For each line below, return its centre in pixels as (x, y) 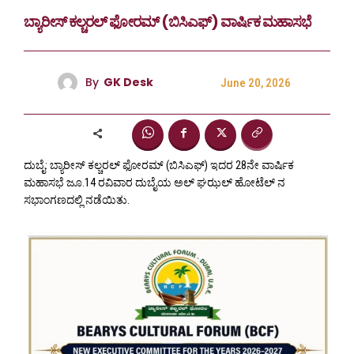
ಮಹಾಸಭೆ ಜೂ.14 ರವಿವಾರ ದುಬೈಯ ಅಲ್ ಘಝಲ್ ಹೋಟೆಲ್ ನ (154, 182)
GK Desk (128, 83)
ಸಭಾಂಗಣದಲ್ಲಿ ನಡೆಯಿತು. (77, 200)
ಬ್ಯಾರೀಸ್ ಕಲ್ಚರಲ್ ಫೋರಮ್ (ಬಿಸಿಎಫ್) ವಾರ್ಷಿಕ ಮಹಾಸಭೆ (168, 21)
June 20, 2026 (256, 83)
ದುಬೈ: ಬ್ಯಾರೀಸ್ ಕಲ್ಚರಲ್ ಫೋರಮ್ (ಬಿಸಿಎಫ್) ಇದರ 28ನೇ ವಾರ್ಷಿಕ (159, 165)
